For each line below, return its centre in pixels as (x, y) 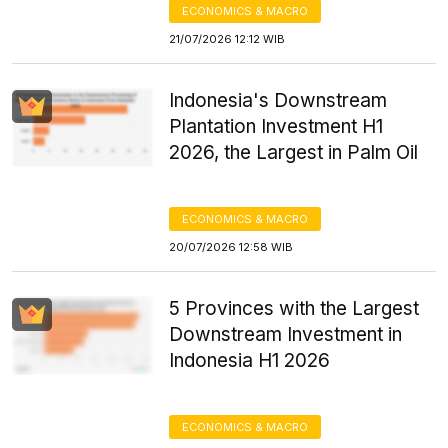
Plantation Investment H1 (276, 126)
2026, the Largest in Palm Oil (294, 152)
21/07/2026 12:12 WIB (227, 39)
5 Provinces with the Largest (294, 308)
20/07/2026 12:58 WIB (231, 247)
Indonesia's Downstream (278, 100)
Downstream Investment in (286, 334)
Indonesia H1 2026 (250, 360)
